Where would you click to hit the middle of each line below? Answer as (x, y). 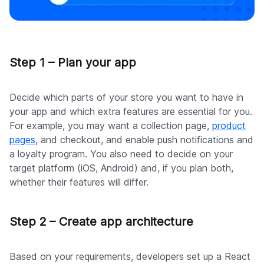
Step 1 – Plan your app (73, 62)
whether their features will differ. (79, 182)
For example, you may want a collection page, (111, 125)
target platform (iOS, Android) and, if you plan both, (121, 168)
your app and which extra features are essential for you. (131, 111)
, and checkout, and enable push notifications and (144, 139)
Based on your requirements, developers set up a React (130, 256)
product (229, 125)
